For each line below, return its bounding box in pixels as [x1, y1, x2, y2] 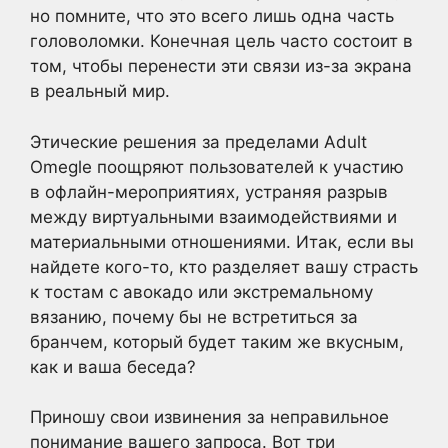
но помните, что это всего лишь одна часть [30, 6, 394, 26]
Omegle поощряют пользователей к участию [30, 156, 404, 177]
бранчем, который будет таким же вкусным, [30, 331, 404, 352]
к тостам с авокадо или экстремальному [30, 281, 373, 302]
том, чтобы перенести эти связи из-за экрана [30, 56, 412, 76]
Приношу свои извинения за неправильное [30, 407, 389, 427]
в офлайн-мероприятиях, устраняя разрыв [30, 181, 388, 202]
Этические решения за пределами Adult [30, 131, 367, 152]
